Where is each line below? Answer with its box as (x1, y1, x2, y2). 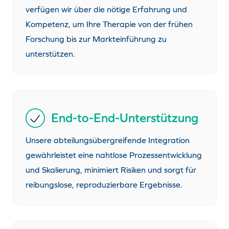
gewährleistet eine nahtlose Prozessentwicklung (26, 150, 202, 160)
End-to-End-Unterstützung (51, 111, 198, 125)
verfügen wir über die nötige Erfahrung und (26, 5, 187, 14)
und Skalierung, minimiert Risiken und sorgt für (26, 165, 196, 175)
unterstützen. (26, 49, 75, 59)
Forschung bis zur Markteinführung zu (26, 34, 167, 44)
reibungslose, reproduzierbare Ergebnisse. (26, 180, 182, 190)
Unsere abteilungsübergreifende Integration (26, 135, 190, 145)
